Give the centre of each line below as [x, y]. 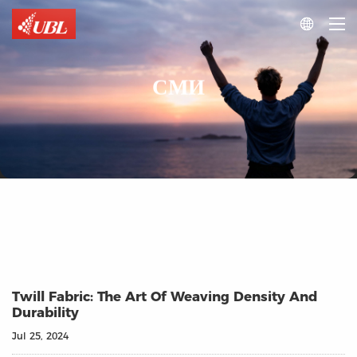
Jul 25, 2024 [40, 335]
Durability [45, 312]
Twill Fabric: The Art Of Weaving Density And [165, 296]
